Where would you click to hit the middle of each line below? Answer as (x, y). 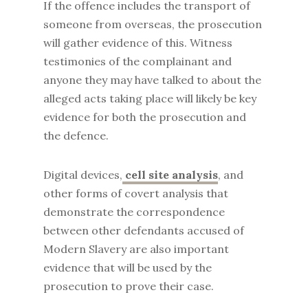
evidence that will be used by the (127, 267)
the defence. (77, 135)
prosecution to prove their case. (134, 286)
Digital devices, (82, 175)
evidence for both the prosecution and (144, 117)
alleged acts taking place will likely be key (150, 98)
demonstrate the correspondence (134, 212)
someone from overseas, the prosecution (152, 24)
